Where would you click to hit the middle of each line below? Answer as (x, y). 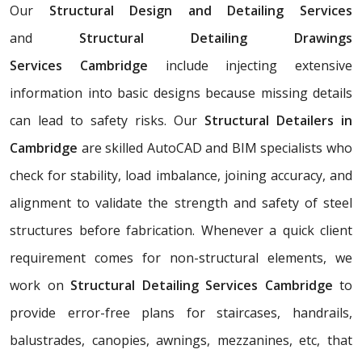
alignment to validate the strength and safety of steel (181, 202)
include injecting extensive (250, 65)
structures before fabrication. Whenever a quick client (181, 230)
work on (40, 285)
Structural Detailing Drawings (192, 38)
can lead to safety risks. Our (107, 120)
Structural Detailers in (278, 120)
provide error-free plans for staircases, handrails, (181, 312)
